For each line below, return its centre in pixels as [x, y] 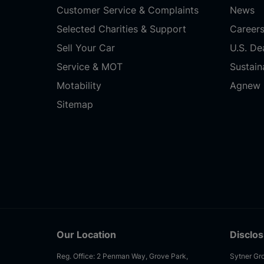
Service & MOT [90, 67]
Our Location [86, 235]
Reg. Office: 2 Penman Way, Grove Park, [122, 256]
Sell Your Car [86, 48]
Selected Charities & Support [121, 29]
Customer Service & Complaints [128, 10]
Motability [79, 85]
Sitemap [75, 104]
